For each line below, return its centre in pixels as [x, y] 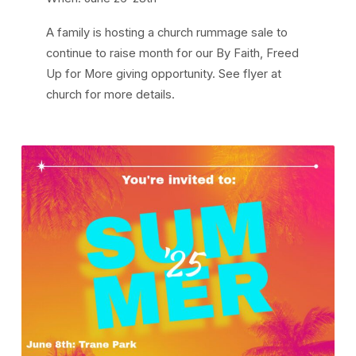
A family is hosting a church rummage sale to [167, 33]
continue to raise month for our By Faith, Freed [173, 54]
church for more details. [111, 95]
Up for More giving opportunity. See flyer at [164, 74]
